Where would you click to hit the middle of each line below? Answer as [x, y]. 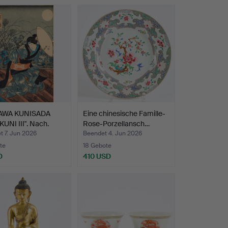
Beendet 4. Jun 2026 [112, 133]
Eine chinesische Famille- [124, 113]
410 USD [97, 156]
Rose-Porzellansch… [116, 123]
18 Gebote [97, 145]
